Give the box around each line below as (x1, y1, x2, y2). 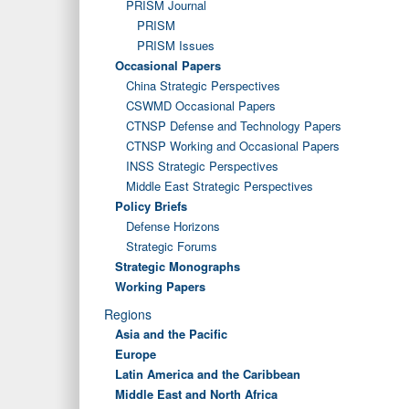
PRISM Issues (137, 37, 215, 54)
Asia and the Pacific (115, 325, 227, 342)
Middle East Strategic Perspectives (126, 177, 313, 194)
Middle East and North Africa (115, 385, 278, 403)
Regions (104, 305, 152, 323)
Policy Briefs (115, 197, 187, 215)
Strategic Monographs (115, 257, 240, 275)
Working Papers (115, 278, 205, 295)
